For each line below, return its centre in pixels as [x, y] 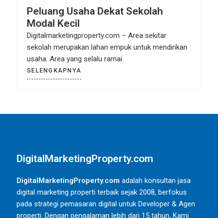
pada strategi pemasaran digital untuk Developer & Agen [106, 204]
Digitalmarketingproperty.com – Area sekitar [97, 36]
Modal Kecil [53, 23]
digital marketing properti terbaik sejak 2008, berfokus [102, 192]
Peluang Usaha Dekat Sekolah [95, 11]
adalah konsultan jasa [155, 181]
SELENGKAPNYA [54, 70]
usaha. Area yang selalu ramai [74, 59]
